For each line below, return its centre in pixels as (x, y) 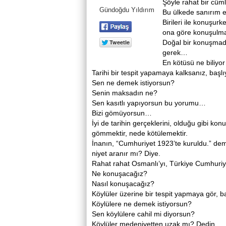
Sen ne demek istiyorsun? (133, 83)
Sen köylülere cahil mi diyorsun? (143, 214)
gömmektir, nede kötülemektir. (140, 133)
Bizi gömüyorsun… (122, 113)
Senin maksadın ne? (125, 93)
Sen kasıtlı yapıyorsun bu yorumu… (149, 103)
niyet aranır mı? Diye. (126, 153)
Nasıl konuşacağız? (124, 184)
